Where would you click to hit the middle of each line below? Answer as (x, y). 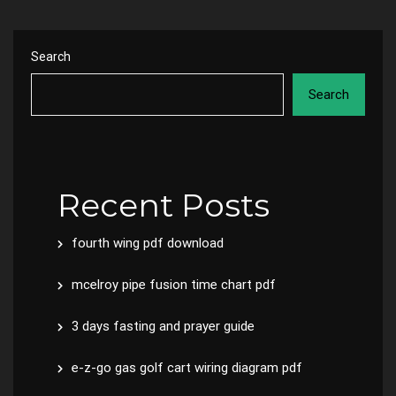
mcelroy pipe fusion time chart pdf (174, 284)
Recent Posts (164, 205)
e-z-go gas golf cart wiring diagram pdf (187, 367)
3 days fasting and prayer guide (163, 326)
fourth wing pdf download (148, 243)
